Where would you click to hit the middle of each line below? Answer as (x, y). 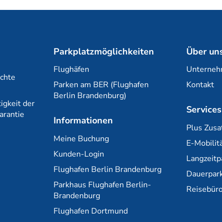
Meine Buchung (81, 139)
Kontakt (200, 85)
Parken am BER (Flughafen (101, 85)
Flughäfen (71, 70)
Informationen (83, 121)
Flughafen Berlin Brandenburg (107, 169)
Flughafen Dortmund (90, 211)
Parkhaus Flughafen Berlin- (102, 185)
